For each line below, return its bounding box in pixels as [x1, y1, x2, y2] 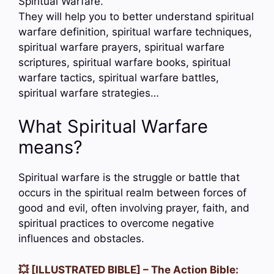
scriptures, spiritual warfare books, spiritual [18, 56, 231, 68]
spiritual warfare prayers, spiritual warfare [18, 40, 224, 53]
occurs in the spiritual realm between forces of [18, 187, 246, 199]
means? [18, 136, 83, 158]
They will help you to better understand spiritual [18, 10, 254, 23]
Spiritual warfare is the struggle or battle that [18, 171, 240, 184]
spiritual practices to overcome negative [18, 217, 214, 230]
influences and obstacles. [18, 232, 144, 245]
